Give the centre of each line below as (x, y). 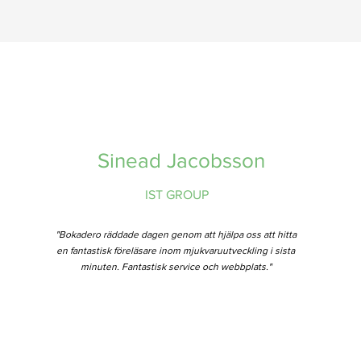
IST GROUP (177, 195)
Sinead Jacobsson (182, 160)
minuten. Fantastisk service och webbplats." (176, 267)
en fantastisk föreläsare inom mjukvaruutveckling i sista (176, 251)
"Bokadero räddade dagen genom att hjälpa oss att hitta (176, 234)
